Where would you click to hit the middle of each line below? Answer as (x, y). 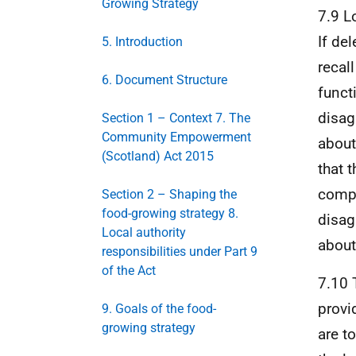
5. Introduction (142, 42)
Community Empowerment (176, 137)
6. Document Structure (164, 80)
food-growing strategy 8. (170, 213)
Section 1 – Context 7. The (176, 118)
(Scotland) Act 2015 (158, 156)
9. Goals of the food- (159, 309)
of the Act (129, 271)
